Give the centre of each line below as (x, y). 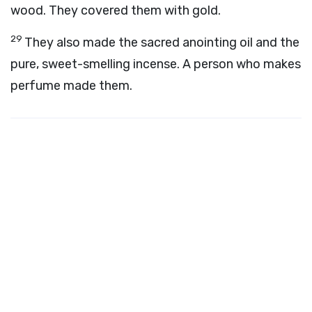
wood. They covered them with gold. (116, 10)
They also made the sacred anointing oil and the (162, 42)
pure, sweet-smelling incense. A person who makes (156, 64)
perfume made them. (71, 86)
